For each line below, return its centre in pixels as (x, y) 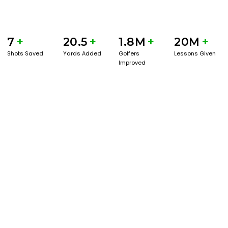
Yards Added (82, 53)
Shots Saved (25, 53)
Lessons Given (195, 53)
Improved (132, 62)
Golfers (129, 53)
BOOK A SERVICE (53, 92)
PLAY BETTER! (46, 98)
